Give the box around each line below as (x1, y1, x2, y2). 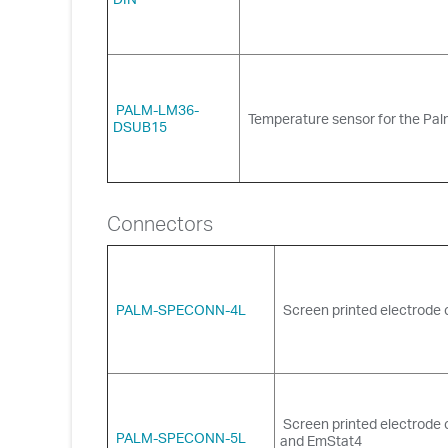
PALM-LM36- (116, 100, 199, 118)
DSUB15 (113, 117, 167, 135)
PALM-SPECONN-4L (116, 300, 246, 318)
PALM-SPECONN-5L (116, 428, 246, 446)
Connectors (107, 210, 213, 236)
